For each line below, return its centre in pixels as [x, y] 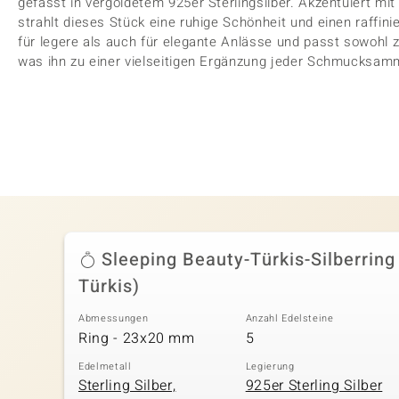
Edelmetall [105, 366]
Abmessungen [114, 318]
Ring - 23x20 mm [137, 338]
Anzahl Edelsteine [289, 318]
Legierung [270, 366]
